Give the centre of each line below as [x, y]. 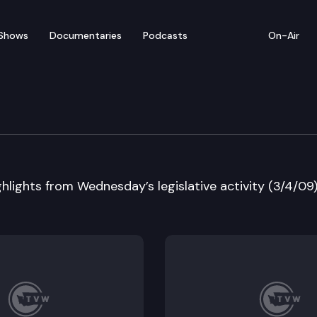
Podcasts [165, 35]
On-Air [284, 35]
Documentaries [86, 35]
